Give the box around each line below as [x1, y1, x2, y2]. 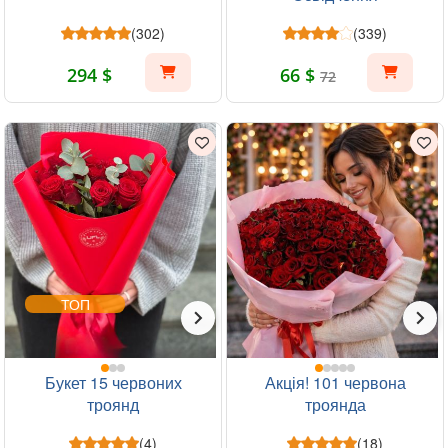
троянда [304, 393, 366, 416]
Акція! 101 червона [264, 371, 406, 394]
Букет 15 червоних [44, 371, 182, 394]
